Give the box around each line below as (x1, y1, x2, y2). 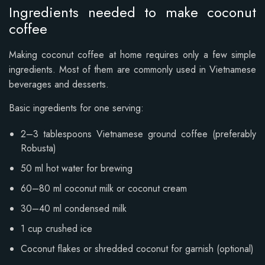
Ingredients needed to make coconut (9, 1, 256, 22)
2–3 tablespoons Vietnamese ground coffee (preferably (21, 127, 256, 141)
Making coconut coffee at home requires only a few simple (9, 47, 256, 62)
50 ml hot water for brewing (21, 161, 132, 175)
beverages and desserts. (9, 77, 109, 91)
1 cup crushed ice (21, 221, 92, 235)
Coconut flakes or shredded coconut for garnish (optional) (21, 241, 254, 256)
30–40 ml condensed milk (21, 201, 127, 215)
